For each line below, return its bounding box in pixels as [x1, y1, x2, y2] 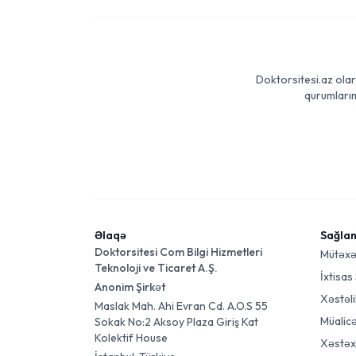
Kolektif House [95, 331, 168, 345]
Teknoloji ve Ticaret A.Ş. [95, 261, 218, 275]
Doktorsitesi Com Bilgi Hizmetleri [95, 245, 262, 259]
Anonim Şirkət [95, 280, 165, 294]
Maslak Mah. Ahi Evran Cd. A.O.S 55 [95, 299, 268, 313]
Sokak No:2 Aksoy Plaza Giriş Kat [95, 315, 258, 329]
